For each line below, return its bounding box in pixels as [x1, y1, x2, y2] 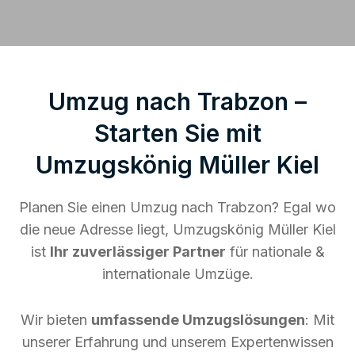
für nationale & [225, 242, 325, 260]
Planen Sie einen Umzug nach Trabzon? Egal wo [19, 198, 336, 216]
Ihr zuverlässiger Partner [49, 242, 226, 260]
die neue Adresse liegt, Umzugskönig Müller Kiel [19, 220, 336, 238]
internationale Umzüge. [101, 265, 254, 282]
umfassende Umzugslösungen [91, 311, 305, 328]
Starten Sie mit [94, 118, 261, 147]
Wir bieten [21, 311, 91, 328]
